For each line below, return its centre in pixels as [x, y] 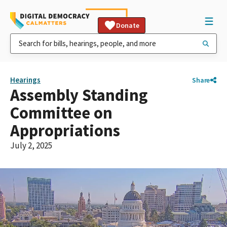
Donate [128, 25]
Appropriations [65, 130]
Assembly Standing [79, 95]
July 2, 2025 [31, 145]
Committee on [61, 113]
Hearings [25, 80]
